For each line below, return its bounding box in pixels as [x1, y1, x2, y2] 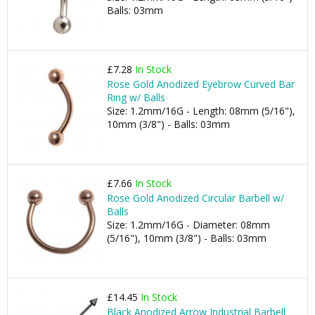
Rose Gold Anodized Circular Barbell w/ [107, 191, 284, 205]
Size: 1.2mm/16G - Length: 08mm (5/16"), [107, 104, 295, 117]
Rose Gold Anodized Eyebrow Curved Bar [107, 77, 295, 91]
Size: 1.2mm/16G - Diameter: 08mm [107, 218, 270, 231]
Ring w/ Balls [107, 91, 165, 104]
